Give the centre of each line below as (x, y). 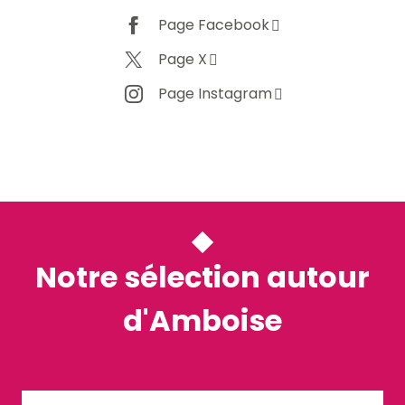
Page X (182, 60)
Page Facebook (213, 25)
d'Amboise (202, 320)
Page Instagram (215, 94)
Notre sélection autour (202, 277)
